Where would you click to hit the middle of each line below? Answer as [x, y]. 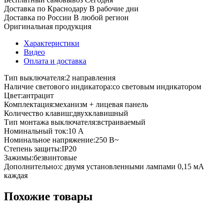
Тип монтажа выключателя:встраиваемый [75, 122]
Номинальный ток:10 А [44, 131]
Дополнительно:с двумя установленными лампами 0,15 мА [104, 166]
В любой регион [101, 17]
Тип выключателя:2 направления [60, 77]
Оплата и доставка [55, 61]
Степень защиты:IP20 [40, 148]
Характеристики [52, 43]
